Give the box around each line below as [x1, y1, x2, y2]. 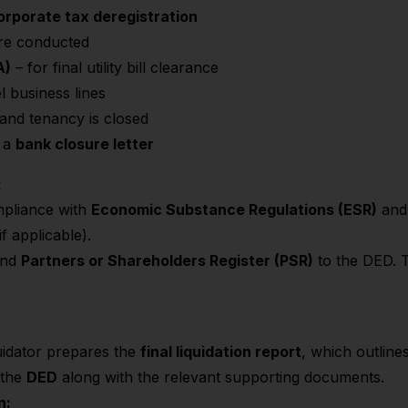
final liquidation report [140, 342, 301, 361]
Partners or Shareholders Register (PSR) [21, 251, 313, 270]
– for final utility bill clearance [11, 58, 219, 76]
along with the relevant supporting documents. [57, 368, 384, 386]
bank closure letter [15, 135, 154, 153]
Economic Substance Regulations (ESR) [91, 200, 377, 219]
